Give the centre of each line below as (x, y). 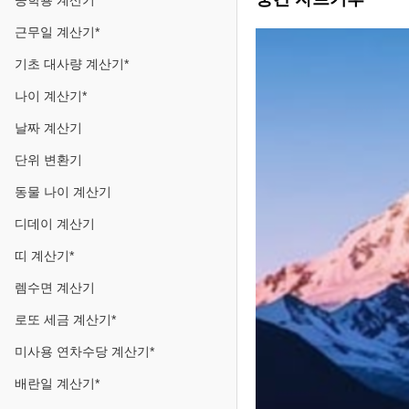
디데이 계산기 (55, 224)
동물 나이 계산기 (63, 192)
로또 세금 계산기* (65, 320)
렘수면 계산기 (55, 288)
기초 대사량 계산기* (72, 64)
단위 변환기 (48, 160)
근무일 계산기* (57, 32)
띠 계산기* (44, 256)
